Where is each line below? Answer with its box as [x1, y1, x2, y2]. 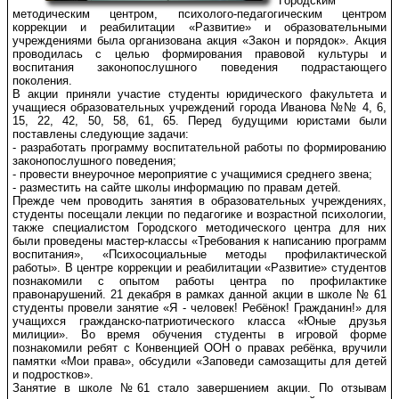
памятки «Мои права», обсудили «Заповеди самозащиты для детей [12, 354, 387, 368]
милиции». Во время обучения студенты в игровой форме [12, 328, 387, 341]
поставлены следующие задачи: [12, 127, 189, 141]
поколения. [12, 74, 72, 87]
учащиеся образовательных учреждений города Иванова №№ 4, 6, [12, 101, 387, 114]
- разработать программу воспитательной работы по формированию [12, 141, 387, 154]
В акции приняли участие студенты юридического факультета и [12, 87, 387, 101]
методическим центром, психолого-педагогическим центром [12, 7, 387, 20]
